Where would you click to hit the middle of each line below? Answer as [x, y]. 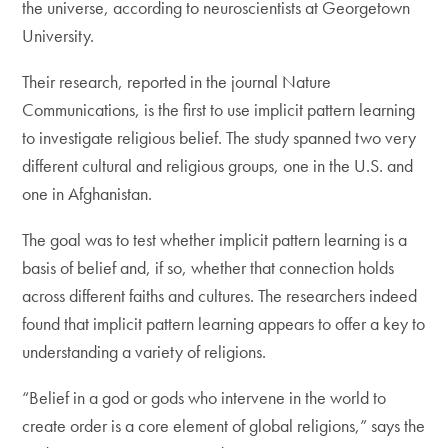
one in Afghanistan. [87, 193]
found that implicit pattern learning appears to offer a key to [224, 323]
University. [58, 35]
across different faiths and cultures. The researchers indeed [220, 295]
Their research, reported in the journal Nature [177, 81]
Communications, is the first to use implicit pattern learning [219, 109]
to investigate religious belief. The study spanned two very [219, 137]
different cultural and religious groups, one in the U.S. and [218, 165]
